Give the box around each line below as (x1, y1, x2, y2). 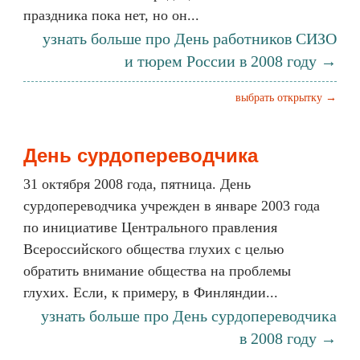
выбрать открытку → (235, 92, 337, 104)
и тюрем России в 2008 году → (125, 52, 337, 70)
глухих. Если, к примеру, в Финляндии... (23, 284, 278, 301)
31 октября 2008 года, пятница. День (23, 176, 251, 192)
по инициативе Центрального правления (23, 219, 277, 235)
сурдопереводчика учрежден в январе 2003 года (23, 198, 320, 214)
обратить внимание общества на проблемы (23, 263, 291, 279)
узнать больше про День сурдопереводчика (41, 307, 337, 325)
